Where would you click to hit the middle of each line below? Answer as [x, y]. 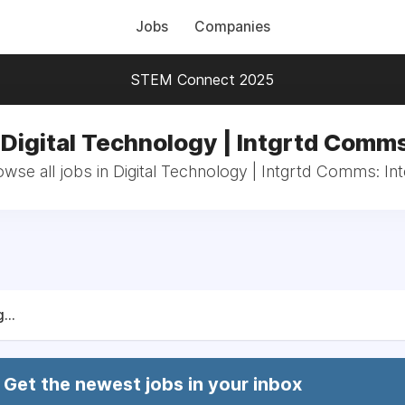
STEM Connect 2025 [202, 80]
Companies [232, 27]
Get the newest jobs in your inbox [153, 384]
